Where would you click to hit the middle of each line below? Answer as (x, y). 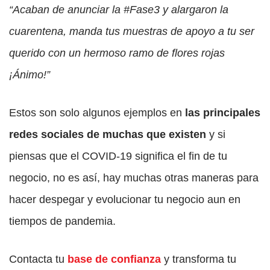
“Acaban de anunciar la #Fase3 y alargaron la (119, 10)
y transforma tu (199, 259)
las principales (223, 113)
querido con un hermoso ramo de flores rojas (117, 53)
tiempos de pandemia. (62, 221)
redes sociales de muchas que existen (109, 135)
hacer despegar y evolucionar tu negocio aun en (125, 200)
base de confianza (113, 259)
